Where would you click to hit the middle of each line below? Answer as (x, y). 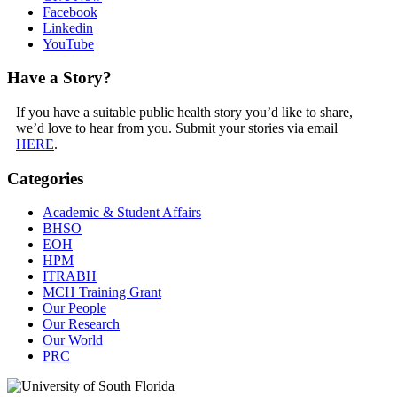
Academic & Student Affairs (122, 213)
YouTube (68, 43)
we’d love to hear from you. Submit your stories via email (177, 128)
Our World (73, 340)
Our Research (81, 324)
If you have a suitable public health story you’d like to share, (184, 112)
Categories (45, 178)
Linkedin (68, 27)
